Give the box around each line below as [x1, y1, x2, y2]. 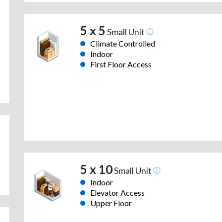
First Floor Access [90, 59, 152, 69]
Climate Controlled [90, 39, 155, 49]
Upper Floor [90, 198, 132, 208]
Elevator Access [90, 188, 145, 198]
